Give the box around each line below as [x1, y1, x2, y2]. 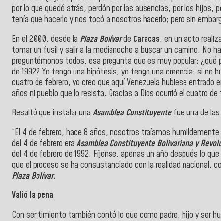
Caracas [133, 33, 160, 45]
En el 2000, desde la [12, 33, 80, 45]
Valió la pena [12, 189, 53, 202]
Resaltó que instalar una [12, 107, 93, 119]
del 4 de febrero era [12, 137, 76, 149]
